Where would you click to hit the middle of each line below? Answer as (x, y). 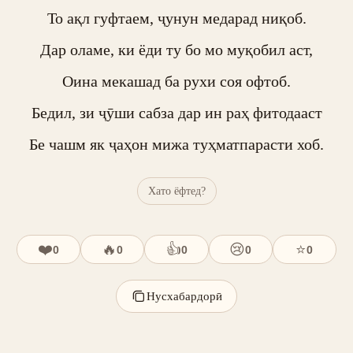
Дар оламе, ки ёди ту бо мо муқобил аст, (176, 50)
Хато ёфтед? (176, 191)
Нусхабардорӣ (184, 296)
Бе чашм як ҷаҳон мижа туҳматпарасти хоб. (176, 144)
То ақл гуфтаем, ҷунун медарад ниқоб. (176, 18)
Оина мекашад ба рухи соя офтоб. (176, 81)
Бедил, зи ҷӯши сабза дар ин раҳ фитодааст (176, 113)
